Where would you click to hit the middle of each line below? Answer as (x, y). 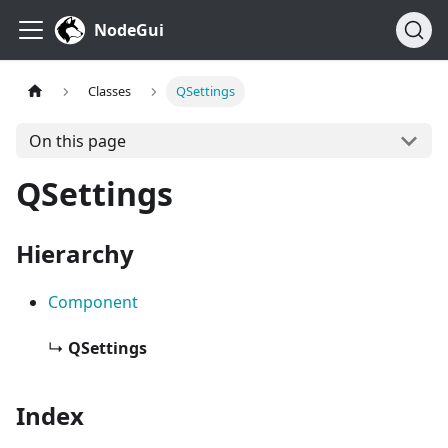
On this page (77, 140)
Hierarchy (75, 253)
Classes (110, 91)
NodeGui (129, 30)
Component (93, 302)
